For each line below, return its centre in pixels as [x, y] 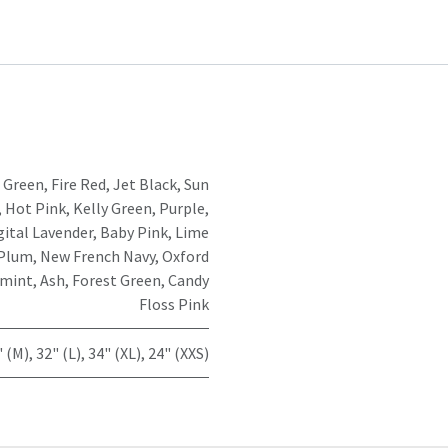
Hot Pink [35, 207]
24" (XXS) [178, 352]
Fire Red [78, 183]
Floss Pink [174, 303]
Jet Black [145, 183]
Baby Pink [134, 231]
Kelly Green [112, 207]
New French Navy [97, 255]
